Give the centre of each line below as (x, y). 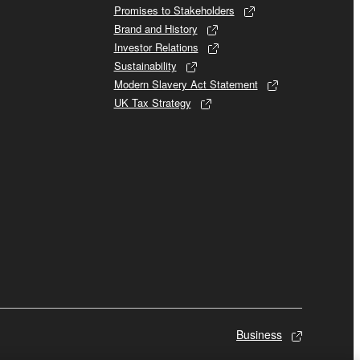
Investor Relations (156, 47)
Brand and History (155, 28)
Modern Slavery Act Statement (186, 84)
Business (259, 334)
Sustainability (145, 65)
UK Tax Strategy (152, 102)
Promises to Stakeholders (174, 10)
